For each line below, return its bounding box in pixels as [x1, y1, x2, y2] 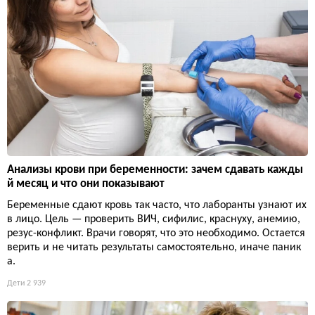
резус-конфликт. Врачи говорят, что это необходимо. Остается [7, 228, 305, 240]
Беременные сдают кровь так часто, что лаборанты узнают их [7, 200, 307, 212]
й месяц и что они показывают [7, 178, 165, 191]
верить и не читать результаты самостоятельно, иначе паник [7, 242, 301, 254]
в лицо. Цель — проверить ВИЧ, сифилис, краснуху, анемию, [7, 214, 300, 226]
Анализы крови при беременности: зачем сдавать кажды [7, 164, 303, 176]
